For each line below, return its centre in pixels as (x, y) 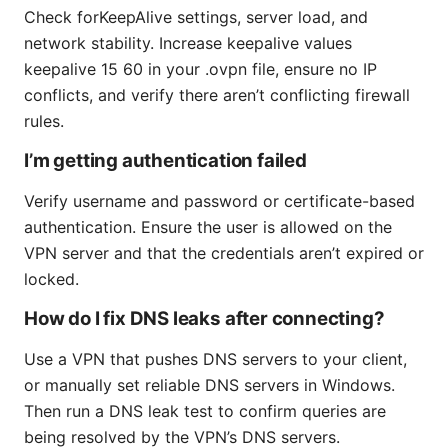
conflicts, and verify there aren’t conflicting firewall (217, 95)
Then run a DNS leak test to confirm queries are (205, 411)
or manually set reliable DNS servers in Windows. (209, 385)
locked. (51, 279)
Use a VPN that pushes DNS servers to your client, (215, 359)
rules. (44, 121)
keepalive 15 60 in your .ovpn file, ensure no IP (200, 69)
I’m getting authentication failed (165, 161)
